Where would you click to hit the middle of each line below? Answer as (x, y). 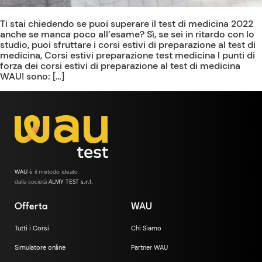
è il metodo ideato (53, 172)
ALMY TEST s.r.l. (71, 182)
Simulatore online (40, 248)
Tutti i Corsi (32, 228)
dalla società (32, 182)
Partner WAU (149, 248)
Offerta (31, 207)
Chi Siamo (146, 228)
